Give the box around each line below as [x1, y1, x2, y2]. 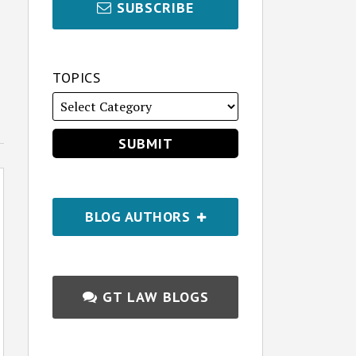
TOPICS [52, 68, 101, 87]
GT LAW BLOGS [102, 288, 209, 306]
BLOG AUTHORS [85, 207, 195, 226]
